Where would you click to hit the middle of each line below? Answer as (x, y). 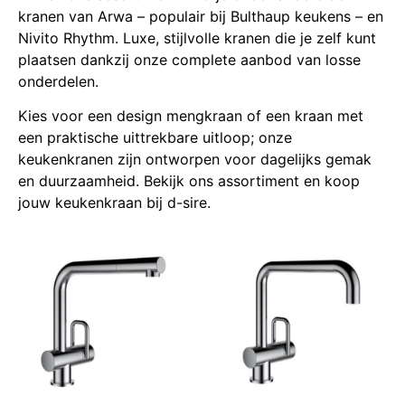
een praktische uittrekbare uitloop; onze (155, 138)
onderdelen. (58, 81)
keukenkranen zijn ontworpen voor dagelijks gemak (195, 160)
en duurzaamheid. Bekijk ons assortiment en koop (189, 181)
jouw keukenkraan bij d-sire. (114, 203)
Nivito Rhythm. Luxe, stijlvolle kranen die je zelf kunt (197, 38)
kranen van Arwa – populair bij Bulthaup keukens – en (201, 16)
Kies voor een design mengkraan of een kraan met (191, 116)
